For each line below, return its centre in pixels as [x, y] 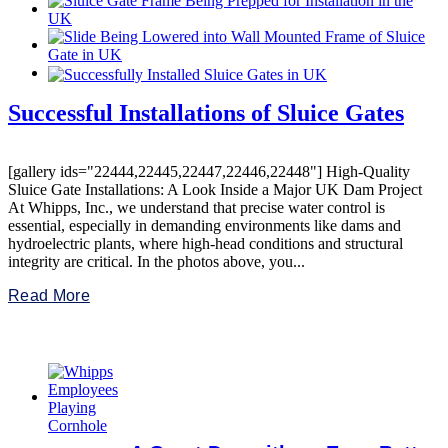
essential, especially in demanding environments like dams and [204, 225]
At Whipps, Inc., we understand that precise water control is [196, 207]
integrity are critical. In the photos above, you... [156, 261]
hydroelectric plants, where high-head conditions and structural [205, 243]
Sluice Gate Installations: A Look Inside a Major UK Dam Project [219, 189]
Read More [49, 295]
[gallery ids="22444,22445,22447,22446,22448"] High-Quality [209, 171]
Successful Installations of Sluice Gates [206, 112]
